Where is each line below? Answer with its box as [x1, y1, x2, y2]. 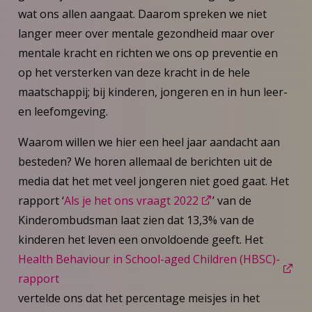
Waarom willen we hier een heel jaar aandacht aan [17, 134, 280, 150]
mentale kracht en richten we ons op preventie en [17, 45, 278, 61]
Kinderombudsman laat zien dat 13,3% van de [17, 212, 254, 228]
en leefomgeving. [17, 103, 108, 119]
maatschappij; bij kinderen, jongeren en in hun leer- [17, 84, 288, 100]
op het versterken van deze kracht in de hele [17, 64, 250, 80]
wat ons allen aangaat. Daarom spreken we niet [17, 6, 267, 22]
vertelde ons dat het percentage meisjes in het [17, 290, 260, 306]
